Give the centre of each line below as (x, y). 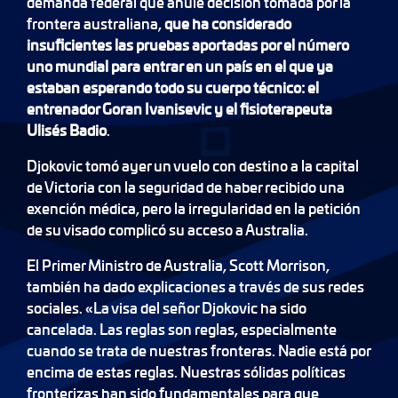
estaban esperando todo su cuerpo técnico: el (173, 87)
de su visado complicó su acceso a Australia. (167, 229)
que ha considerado (228, 23)
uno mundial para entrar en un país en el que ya (180, 66)
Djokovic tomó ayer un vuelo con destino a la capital (193, 165)
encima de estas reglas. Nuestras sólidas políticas (186, 371)
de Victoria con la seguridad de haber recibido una (186, 187)
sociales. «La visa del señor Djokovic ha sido (167, 307)
